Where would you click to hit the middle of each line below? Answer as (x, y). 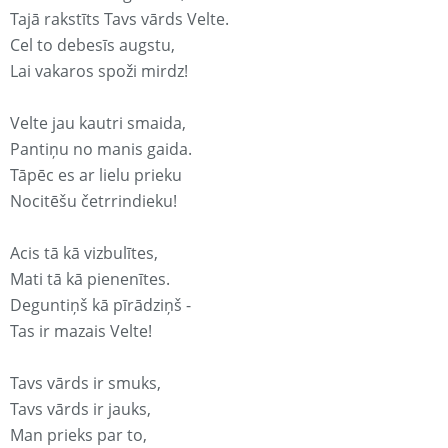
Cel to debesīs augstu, (92, 45)
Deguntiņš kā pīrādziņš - (100, 305)
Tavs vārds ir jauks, (80, 409)
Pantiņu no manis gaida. (101, 149)
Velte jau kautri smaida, (98, 123)
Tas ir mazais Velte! (81, 331)
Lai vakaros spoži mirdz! (99, 71)
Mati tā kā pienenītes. (90, 279)
